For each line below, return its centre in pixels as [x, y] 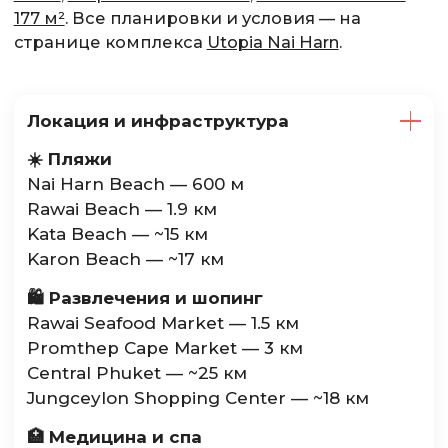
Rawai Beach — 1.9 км [122, 209]
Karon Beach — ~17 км [126, 259]
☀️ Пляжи [70, 159]
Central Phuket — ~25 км [137, 372]
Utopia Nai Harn [272, 42]
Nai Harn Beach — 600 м [136, 184]
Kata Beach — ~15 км [118, 234]
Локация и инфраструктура [158, 120]
